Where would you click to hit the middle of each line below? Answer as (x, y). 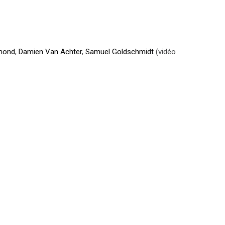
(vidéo (165, 51)
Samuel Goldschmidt (120, 51)
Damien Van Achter (50, 51)
